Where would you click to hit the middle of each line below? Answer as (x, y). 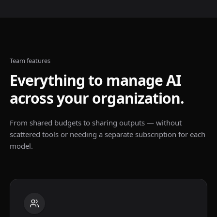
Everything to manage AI (96, 80)
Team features (30, 61)
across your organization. (97, 98)
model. (21, 146)
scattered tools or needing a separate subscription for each (108, 134)
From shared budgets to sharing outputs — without (96, 123)
